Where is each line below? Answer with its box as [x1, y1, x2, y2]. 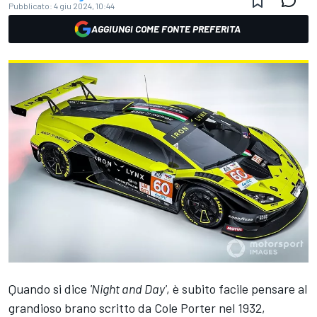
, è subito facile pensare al [166, 281, 307, 297]
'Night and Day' [90, 281, 166, 297]
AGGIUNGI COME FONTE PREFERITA [91, 23, 241, 35]
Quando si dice [8, 281, 90, 297]
